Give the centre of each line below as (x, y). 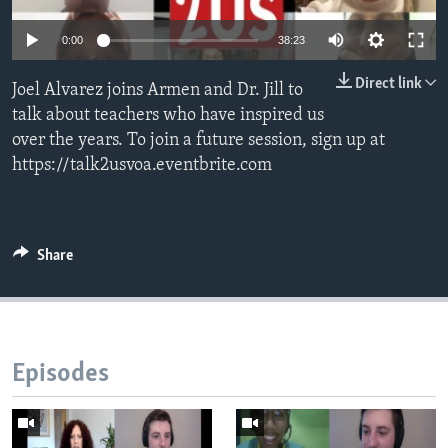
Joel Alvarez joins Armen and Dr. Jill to (157, 91)
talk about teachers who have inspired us (168, 116)
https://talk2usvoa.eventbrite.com (142, 166)
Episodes (60, 375)
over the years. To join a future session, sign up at (198, 141)
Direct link (388, 84)
